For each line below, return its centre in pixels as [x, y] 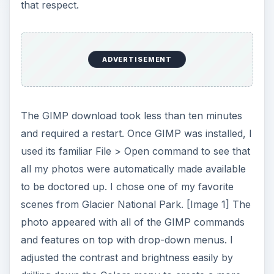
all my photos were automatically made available [133, 168]
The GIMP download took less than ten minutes [131, 115]
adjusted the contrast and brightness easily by [127, 257]
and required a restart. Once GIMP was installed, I [136, 133]
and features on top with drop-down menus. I [127, 239]
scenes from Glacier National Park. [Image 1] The [135, 204]
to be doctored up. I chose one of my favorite [127, 186]
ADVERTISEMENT [137, 60]
